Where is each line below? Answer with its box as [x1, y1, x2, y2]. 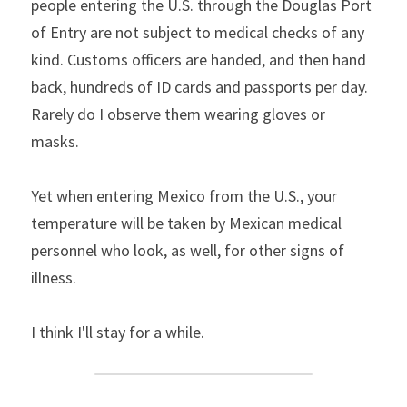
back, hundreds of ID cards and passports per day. [31, 76, 368, 97]
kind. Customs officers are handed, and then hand [31, 49, 366, 70]
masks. [31, 131, 79, 152]
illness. [31, 267, 76, 288]
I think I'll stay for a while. [31, 322, 204, 342]
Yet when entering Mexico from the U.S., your [31, 185, 337, 206]
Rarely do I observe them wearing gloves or [31, 104, 325, 124]
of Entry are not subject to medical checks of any [31, 22, 364, 43]
